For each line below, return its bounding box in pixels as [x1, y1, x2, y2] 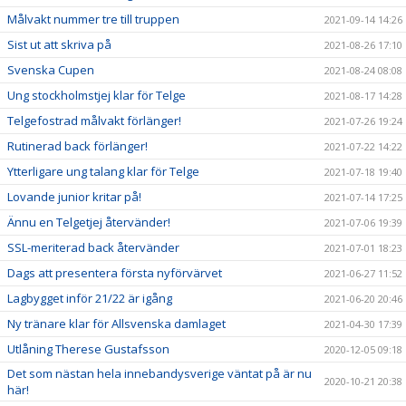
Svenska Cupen [7, 62, 94, 78]
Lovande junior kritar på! [7, 188, 141, 205]
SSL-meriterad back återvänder [7, 239, 179, 256]
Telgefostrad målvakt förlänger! [7, 112, 181, 129]
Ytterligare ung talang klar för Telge [7, 163, 199, 179]
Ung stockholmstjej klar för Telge [7, 87, 186, 103]
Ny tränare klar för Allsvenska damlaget [7, 315, 226, 332]
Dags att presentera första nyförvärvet [7, 265, 222, 281]
